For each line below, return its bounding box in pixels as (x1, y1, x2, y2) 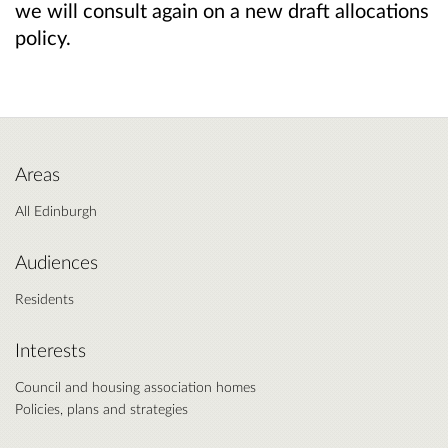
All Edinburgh (15, 202, 97, 220)
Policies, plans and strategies (15, 400, 188, 418)
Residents (15, 290, 74, 308)
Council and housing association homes (15, 378, 256, 396)
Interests (15, 339, 86, 362)
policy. (15, 24, 71, 49)
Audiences (15, 251, 98, 274)
